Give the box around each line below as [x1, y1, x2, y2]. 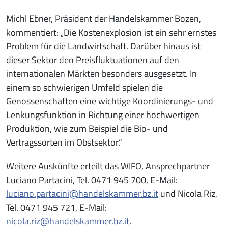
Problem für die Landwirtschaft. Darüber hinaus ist [6, 39, 201, 53]
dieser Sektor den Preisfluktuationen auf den [6, 53, 179, 67]
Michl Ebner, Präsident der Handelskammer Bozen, [6, 12, 201, 26]
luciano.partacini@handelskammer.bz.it [6, 187, 158, 201]
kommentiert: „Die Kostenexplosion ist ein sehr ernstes [6, 25, 216, 40]
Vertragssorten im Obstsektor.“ [6, 135, 122, 150]
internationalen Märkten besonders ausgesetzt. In [6, 67, 197, 81]
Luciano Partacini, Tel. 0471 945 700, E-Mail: [6, 173, 178, 187]
